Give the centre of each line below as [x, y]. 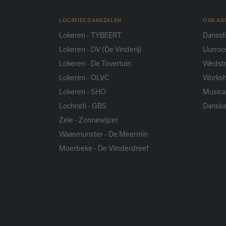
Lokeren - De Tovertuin [95, 64]
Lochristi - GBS [83, 106]
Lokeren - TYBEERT [90, 36]
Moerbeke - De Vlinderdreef [104, 149]
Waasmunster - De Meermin [103, 134]
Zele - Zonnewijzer [89, 120]
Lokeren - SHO [82, 92]
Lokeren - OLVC [84, 78]
